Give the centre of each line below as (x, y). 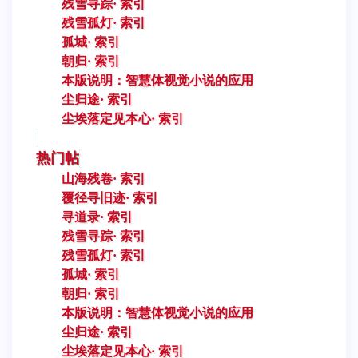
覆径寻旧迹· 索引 (110, 197)
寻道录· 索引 (97, 217)
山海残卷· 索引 (103, 178)
